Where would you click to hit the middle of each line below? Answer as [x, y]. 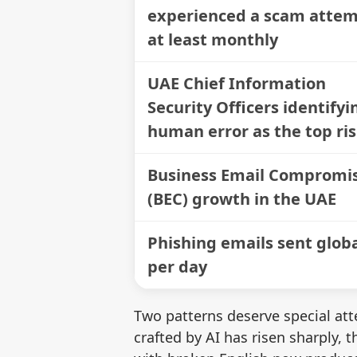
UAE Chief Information [237, 83]
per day [177, 266]
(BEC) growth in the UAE [242, 198]
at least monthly [213, 39]
